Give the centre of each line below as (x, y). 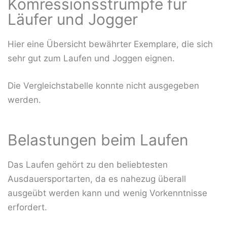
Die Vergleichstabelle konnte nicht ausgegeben (103, 85)
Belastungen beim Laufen (98, 140)
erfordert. (27, 207)
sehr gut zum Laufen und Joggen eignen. (91, 59)
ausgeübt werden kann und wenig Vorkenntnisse (107, 193)
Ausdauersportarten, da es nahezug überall (97, 179)
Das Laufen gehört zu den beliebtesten (88, 164)
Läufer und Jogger (73, 20)
